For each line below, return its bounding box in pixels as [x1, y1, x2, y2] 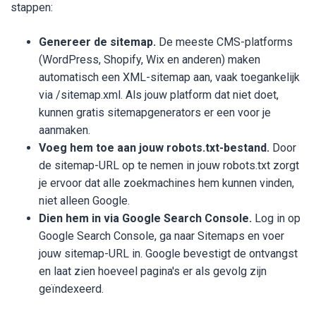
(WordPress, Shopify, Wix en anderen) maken [39, 53, 260, 67]
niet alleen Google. [39, 194, 130, 208]
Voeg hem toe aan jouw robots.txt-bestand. [39, 141, 269, 155]
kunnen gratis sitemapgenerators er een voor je [39, 106, 271, 120]
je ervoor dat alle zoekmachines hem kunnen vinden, [39, 176, 294, 190]
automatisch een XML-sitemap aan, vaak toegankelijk [39, 71, 300, 85]
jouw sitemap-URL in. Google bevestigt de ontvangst [39, 247, 298, 261]
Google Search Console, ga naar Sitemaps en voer [39, 229, 284, 243]
